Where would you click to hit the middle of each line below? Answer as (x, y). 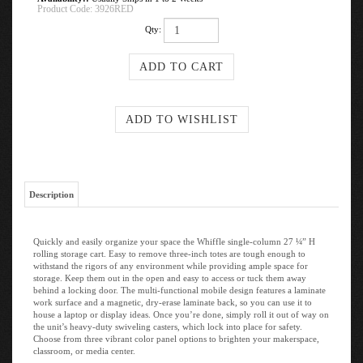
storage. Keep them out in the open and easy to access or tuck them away (170, 273)
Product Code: (65, 9)
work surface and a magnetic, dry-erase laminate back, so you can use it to (173, 297)
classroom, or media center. (84, 346)
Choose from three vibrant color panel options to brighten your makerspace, (176, 334)
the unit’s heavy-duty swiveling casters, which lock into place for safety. (168, 322)
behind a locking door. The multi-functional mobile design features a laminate (179, 285)
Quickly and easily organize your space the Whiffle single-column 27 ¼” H (174, 237)
